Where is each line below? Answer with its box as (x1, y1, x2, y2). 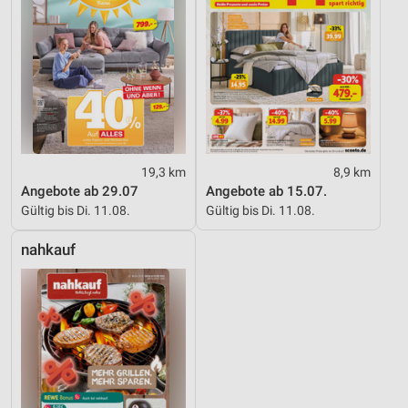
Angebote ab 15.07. (206, 182, 327, 199)
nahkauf (21, 240, 76, 259)
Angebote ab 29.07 (21, 182, 138, 199)
